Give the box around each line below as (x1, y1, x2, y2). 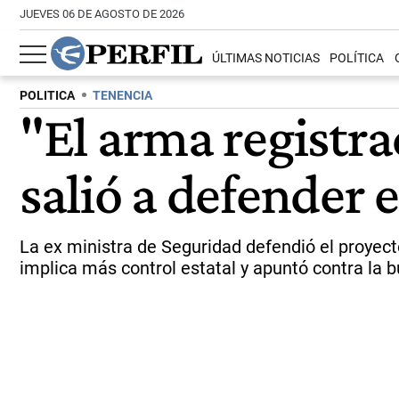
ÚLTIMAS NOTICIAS (212, 51, 321, 67)
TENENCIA (93, 88, 152, 103)
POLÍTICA (330, 51, 385, 67)
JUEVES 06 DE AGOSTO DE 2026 (20, 7, 184, 20)
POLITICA (20, 88, 75, 103)
